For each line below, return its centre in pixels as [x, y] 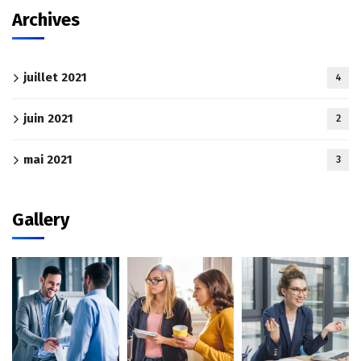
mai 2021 [48, 160]
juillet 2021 [55, 77]
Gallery [41, 220]
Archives [46, 20]
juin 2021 [48, 118]
